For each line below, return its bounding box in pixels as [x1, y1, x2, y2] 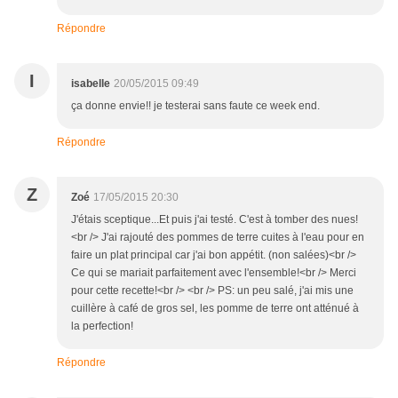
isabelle [71, 77, 110, 91]
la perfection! [71, 320, 133, 333]
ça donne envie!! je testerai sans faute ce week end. [71, 99, 320, 113]
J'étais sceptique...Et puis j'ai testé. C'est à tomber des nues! [71, 213, 358, 227]
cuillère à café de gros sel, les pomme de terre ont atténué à [71, 302, 359, 315]
